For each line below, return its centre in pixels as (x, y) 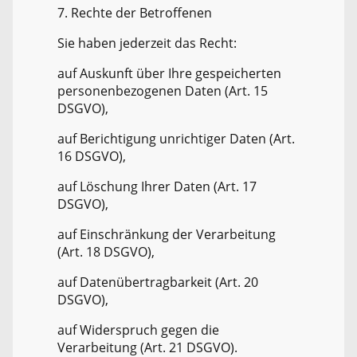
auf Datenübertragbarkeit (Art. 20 (158, 282)
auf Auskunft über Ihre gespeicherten (169, 74)
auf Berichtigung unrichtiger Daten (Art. (176, 139)
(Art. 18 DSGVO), (106, 252)
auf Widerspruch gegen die (138, 330)
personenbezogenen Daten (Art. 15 (163, 91)
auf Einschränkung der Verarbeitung (167, 235)
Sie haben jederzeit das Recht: (147, 43)
